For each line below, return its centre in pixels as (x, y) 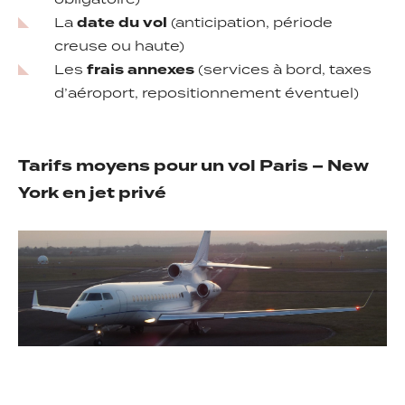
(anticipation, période (250, 24)
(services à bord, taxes (283, 71)
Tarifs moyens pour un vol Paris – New (193, 166)
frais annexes (141, 71)
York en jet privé (92, 193)
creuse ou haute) (119, 47)
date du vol (122, 24)
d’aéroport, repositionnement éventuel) (207, 94)
